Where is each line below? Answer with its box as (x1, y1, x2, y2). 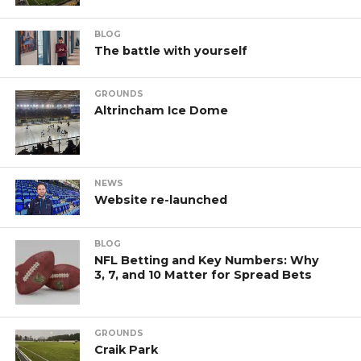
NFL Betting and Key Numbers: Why (94, 252, 320, 268)
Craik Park (94, 342, 159, 357)
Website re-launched (94, 192, 228, 207)
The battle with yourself (94, 44, 248, 59)
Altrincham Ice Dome (94, 102, 229, 118)
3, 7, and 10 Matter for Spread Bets (94, 267, 313, 282)
